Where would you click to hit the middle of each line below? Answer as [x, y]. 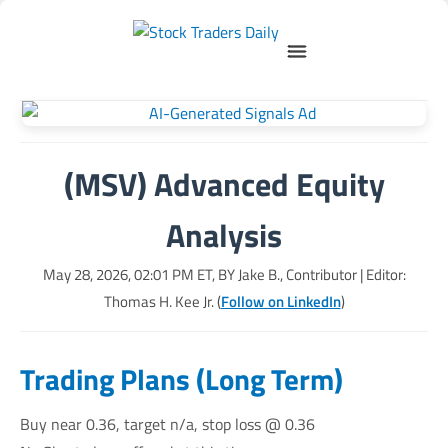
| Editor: [381, 274]
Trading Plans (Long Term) [181, 379]
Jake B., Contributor [297, 274]
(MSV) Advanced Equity [224, 184]
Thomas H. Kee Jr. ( [162, 301]
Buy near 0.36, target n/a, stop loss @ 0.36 [167, 424]
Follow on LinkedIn [280, 301]
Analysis [224, 235]
